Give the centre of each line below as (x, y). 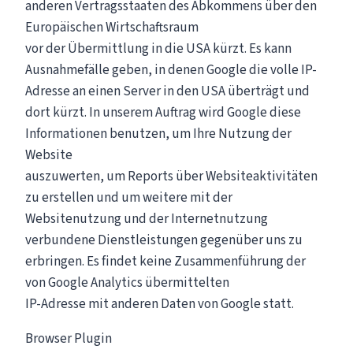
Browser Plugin (69, 338)
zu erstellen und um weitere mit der (129, 197)
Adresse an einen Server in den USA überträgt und (167, 91)
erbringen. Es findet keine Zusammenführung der (165, 261)
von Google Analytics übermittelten (127, 282)
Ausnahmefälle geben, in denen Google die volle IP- (171, 70)
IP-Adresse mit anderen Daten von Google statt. (160, 304)
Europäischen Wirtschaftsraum (112, 27)
